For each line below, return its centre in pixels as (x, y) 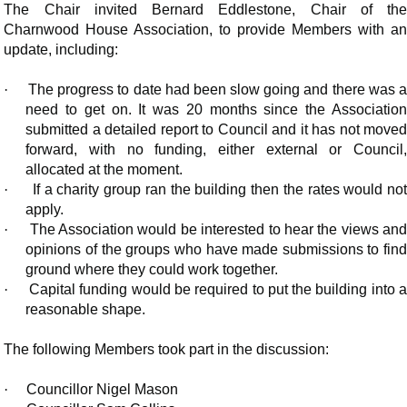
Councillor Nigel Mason (101, 390)
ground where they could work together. (152, 270)
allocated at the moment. (104, 170)
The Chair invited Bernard (111, 10)
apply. (45, 210)
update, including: (61, 50)
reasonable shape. (86, 310)
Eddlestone (255, 10)
